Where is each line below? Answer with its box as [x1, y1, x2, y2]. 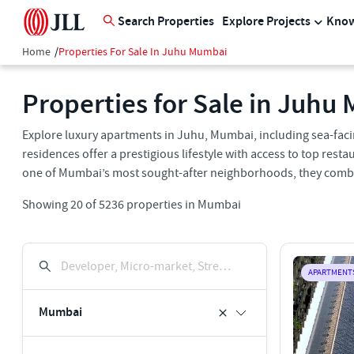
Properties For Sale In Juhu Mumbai [58, 45, 227, 59]
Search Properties [118, 13, 214, 30]
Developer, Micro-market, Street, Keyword [219, 258, 231, 274]
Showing [22, 197, 70, 213]
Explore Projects [222, 13, 311, 30]
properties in [124, 197, 195, 213]
